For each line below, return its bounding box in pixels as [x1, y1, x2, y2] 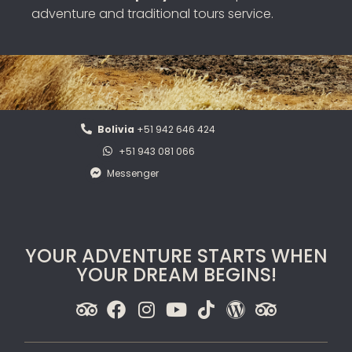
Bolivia [97, 122, 134, 136]
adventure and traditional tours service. [31, 4, 273, 23]
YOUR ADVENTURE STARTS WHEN [24, 242, 328, 269]
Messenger [107, 166, 159, 180]
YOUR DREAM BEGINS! [75, 261, 277, 288]
